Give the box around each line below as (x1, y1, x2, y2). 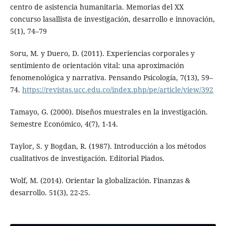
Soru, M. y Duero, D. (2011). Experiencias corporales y (10, 48, 195, 59)
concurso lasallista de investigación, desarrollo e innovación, (10, 14, 215, 24)
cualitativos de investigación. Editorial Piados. (10, 153, 164, 163)
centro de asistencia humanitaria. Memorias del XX (10, 2, 184, 12)
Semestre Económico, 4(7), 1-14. (10, 119, 118, 129)
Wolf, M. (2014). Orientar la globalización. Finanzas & (10, 176, 190, 186)
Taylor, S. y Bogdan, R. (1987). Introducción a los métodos (10, 141, 206, 151)
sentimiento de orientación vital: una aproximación (10, 61, 184, 71)
